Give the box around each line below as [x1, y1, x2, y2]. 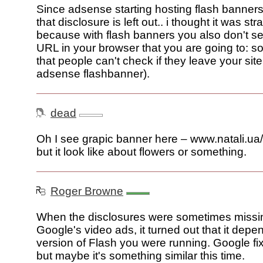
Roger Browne [50, 185, 123, 198]
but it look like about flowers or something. [36, 146, 247, 159]
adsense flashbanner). [36, 68, 150, 80]
